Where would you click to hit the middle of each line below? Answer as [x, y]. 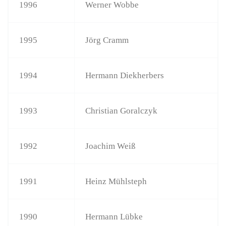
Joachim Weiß [111, 146]
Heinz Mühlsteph [116, 181]
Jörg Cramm [107, 40]
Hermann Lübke [114, 216]
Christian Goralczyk [122, 110]
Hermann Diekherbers [125, 75]
